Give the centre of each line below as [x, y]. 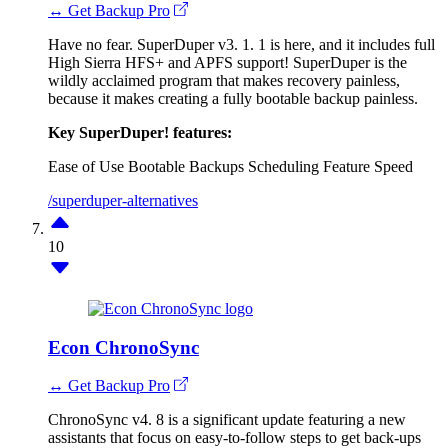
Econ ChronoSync [123, 347]
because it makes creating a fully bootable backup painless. [233, 98]
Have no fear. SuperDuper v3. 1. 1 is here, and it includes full [241, 44]
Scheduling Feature [309, 166]
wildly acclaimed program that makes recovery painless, [224, 80]
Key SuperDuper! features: [140, 132]
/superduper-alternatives [123, 200]
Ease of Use [86, 166]
